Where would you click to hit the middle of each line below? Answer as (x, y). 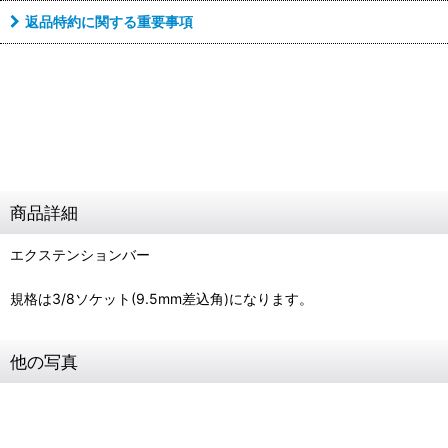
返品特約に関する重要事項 (109, 21)
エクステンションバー (80, 254)
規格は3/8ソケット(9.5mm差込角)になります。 (161, 298)
